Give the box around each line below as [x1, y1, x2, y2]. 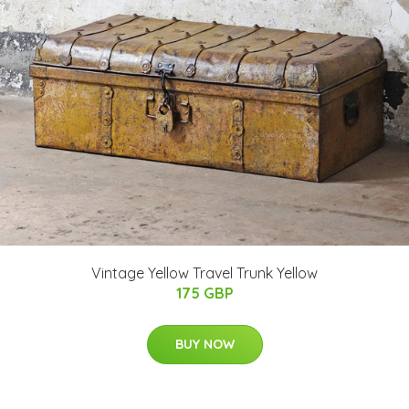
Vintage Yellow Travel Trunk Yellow [91, 263, 318, 282]
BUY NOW [174, 335, 235, 352]
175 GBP [175, 283, 234, 302]
